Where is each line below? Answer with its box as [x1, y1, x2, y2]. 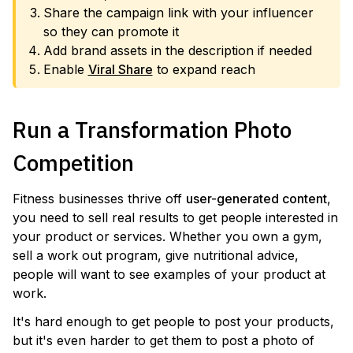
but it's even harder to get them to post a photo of [13, 333, 314, 348]
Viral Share [87, 61, 153, 77]
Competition [13, 148, 134, 177]
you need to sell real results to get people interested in [13, 210, 338, 225]
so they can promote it [43, 24, 179, 39]
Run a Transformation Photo [13, 115, 292, 144]
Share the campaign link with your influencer [43, 5, 314, 20]
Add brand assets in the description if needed [43, 43, 312, 58]
